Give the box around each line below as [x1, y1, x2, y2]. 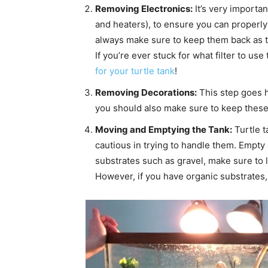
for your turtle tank [95, 65, 175, 77]
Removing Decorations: [95, 86, 197, 98]
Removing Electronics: [95, 2, 193, 14]
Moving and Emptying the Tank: [95, 123, 232, 135]
